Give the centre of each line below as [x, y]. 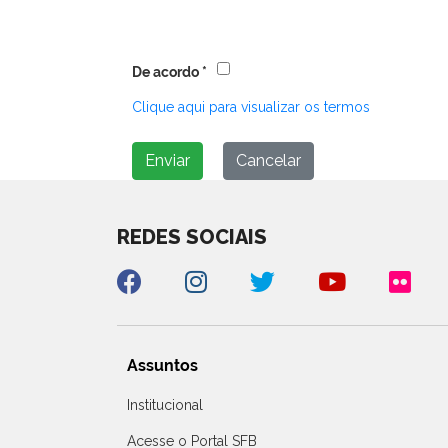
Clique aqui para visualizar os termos [251, 107]
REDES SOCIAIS [192, 237]
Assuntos [162, 366]
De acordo [165, 72]
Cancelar [268, 161]
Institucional [165, 405]
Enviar [167, 161]
